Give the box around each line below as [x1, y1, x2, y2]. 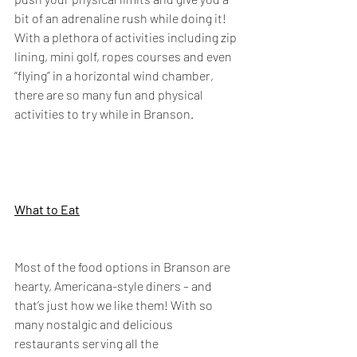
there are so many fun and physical [14, 87, 206, 102]
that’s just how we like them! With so [14, 297, 215, 312]
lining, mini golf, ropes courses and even [14, 49, 234, 64]
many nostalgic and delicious [14, 316, 175, 331]
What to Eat [14, 202, 80, 217]
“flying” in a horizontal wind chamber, [14, 68, 216, 83]
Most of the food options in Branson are [14, 259, 233, 274]
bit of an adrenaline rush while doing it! [14, 10, 229, 25]
